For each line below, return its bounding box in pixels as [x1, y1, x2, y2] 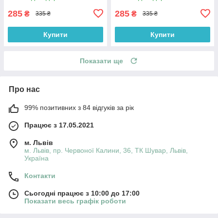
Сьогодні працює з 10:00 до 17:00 [24, 189, 140, 197]
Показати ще [80, 56, 123, 65]
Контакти [24, 171, 55, 180]
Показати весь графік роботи [24, 197, 126, 205]
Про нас [9, 85, 40, 93]
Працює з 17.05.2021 [24, 121, 94, 129]
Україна [24, 154, 49, 162]
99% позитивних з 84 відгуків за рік [24, 103, 134, 111]
